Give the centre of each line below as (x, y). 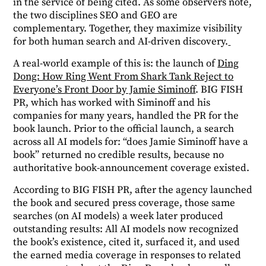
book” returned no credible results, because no (119, 155)
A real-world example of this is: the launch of (115, 64)
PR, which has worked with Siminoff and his (112, 103)
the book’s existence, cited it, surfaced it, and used (127, 243)
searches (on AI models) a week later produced (118, 216)
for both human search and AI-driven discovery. (121, 42)
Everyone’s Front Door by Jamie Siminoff (104, 90)
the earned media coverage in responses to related (127, 256)
